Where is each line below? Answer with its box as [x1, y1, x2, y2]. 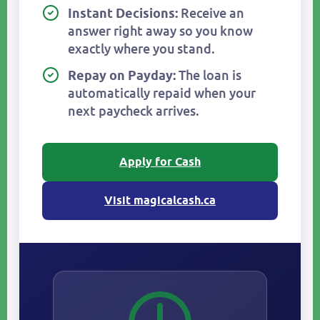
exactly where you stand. [68, 41, 215, 57]
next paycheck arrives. [68, 103, 199, 119]
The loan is [176, 67, 241, 84]
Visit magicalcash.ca [104, 194, 216, 207]
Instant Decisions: [68, 6, 178, 21]
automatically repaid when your [68, 85, 256, 101]
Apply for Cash [119, 155, 201, 169]
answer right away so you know [68, 23, 253, 39]
